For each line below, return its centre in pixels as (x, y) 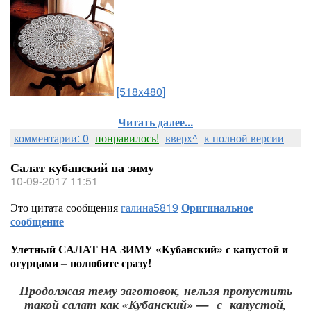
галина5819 (150, 207)
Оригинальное (217, 207)
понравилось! (127, 138)
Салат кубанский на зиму (82, 167)
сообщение (37, 221)
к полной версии (244, 138)
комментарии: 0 (51, 138)
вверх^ (182, 138)
